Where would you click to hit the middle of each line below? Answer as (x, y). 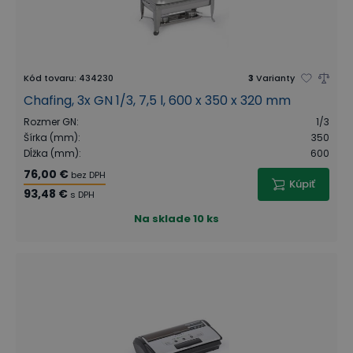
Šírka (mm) (51, 137)
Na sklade (162, 218)
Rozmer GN (50, 121)
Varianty (275, 78)
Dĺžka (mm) (51, 153)
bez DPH (88, 175)
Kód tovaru (49, 78)
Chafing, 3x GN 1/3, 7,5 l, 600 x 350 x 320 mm (157, 100)
